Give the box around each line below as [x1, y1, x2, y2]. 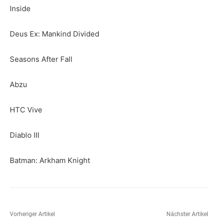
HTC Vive [10, 105, 42, 115]
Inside [10, 4, 31, 14]
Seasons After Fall [10, 54, 73, 64]
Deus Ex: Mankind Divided [10, 29, 99, 39]
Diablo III [10, 130, 39, 140]
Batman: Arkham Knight [10, 156, 90, 165]
